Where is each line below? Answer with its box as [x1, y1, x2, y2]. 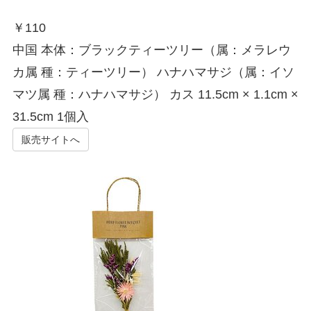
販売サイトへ [21, 133, 80, 145]
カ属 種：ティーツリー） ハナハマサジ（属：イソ [12, 65, 294, 79]
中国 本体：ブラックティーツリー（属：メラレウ [12, 42, 291, 57]
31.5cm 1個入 [12, 109, 89, 124]
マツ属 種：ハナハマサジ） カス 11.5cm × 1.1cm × [12, 87, 299, 101]
